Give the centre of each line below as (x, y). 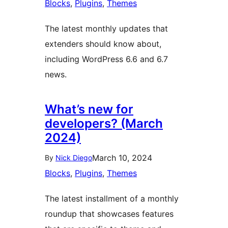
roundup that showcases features (109, 214)
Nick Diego (74, 158)
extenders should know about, (103, 44)
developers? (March (104, 123)
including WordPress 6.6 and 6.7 (106, 59)
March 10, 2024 (122, 158)
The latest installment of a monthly (112, 198)
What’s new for (89, 109)
